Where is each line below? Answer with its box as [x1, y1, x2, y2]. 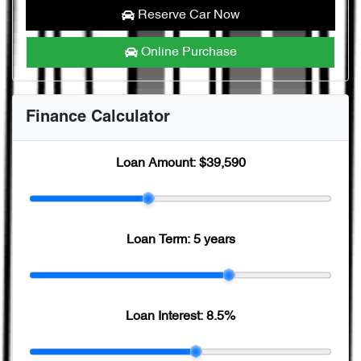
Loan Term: [126, 233, 193, 247]
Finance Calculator [26, 110, 170, 125]
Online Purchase [140, 45, 237, 59]
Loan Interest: [126, 309, 206, 323]
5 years [193, 233, 235, 247]
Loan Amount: [115, 156, 199, 170]
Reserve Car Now [137, 8, 240, 22]
